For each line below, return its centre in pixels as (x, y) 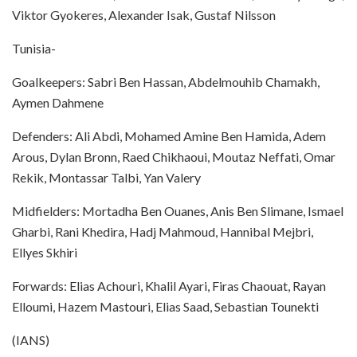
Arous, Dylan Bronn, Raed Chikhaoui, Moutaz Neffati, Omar (174, 156)
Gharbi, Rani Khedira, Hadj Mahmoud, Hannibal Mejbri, (163, 231)
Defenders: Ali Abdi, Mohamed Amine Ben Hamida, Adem (169, 135)
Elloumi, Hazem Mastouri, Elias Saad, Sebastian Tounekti (165, 306)
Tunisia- (34, 48)
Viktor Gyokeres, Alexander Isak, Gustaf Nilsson (144, 14)
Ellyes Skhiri (45, 252)
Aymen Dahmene (58, 102)
